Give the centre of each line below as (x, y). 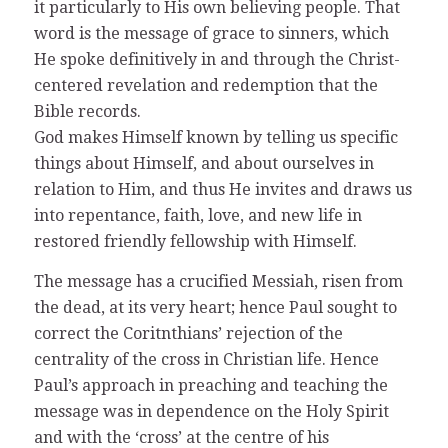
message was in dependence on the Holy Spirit (211, 411)
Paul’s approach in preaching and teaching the (210, 385)
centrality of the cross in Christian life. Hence (206, 359)
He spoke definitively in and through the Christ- (216, 60)
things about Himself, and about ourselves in (203, 164)
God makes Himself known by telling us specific (215, 138)
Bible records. (87, 112)
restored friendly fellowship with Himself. (195, 242)
